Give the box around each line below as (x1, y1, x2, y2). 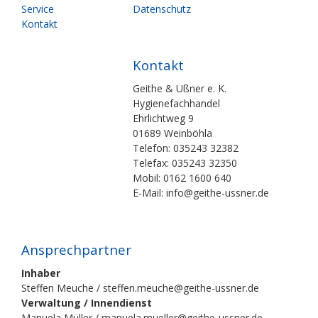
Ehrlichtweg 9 (133, 111, 194, 126)
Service (21, 1, 54, 16)
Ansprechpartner (21, 241, 131, 259)
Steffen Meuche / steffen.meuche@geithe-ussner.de (21, 281, 259, 295)
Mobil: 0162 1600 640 (133, 171, 231, 185)
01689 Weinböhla (133, 126, 212, 141)
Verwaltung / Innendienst (21, 296, 152, 310)
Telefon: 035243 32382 (133, 141, 238, 155)
